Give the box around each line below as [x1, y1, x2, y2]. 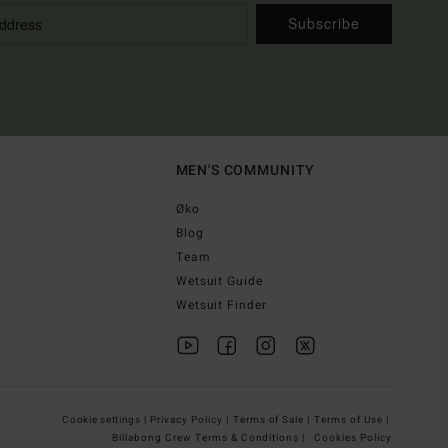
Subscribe [288, 13, 360, 34]
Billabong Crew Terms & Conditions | [112, 430, 309, 445]
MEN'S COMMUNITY [175, 159, 316, 181]
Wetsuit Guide [175, 271, 264, 290]
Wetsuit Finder [175, 295, 268, 314]
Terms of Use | [314, 412, 392, 427]
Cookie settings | [62, 412, 149, 427]
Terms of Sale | [232, 412, 314, 427]
